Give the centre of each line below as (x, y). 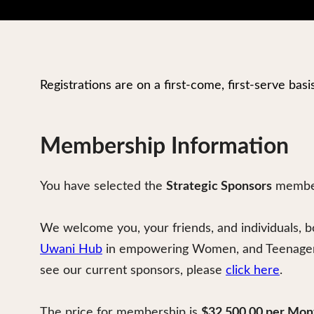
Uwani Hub (71, 250)
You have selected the (103, 186)
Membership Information (164, 146)
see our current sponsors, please (133, 271)
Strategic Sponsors (219, 186)
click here (253, 271)
